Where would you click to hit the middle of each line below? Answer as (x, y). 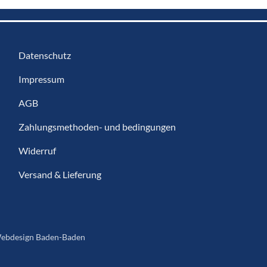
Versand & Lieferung (60, 174)
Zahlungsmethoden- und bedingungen (97, 126)
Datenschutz (44, 55)
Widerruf (37, 150)
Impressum (41, 79)
